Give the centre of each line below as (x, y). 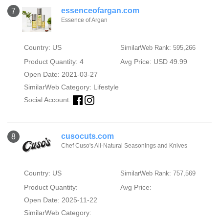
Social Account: (48, 99)
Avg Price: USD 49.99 (153, 61)
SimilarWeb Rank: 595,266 (158, 47)
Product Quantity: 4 (54, 61)
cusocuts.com (88, 136)
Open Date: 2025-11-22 (60, 200)
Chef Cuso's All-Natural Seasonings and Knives (124, 146)
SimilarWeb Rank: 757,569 (158, 173)
